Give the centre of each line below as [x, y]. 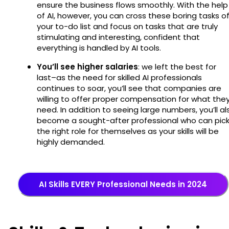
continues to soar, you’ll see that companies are [129, 88]
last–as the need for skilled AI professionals [119, 77]
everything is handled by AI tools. [100, 48]
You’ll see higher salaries [87, 66]
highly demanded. [71, 142]
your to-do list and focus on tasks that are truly [127, 26]
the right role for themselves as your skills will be [128, 131]
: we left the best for [177, 66]
